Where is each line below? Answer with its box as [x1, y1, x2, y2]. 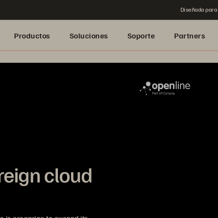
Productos [14, 31, 50, 40]
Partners [174, 31, 205, 40]
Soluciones [69, 31, 108, 40]
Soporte [127, 31, 155, 40]
